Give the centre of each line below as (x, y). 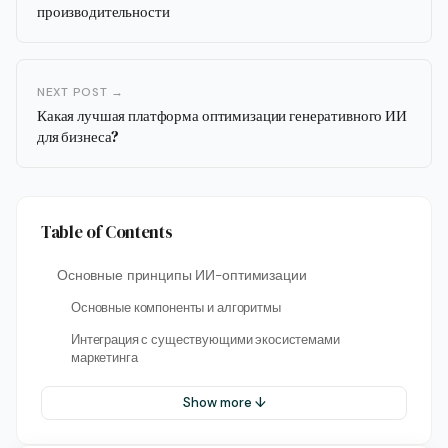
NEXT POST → (80, 92)
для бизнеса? (78, 137)
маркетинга (104, 358)
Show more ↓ (224, 403)
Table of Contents (107, 232)
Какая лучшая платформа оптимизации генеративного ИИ (222, 116)
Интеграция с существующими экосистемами (205, 340)
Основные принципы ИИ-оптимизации (182, 276)
